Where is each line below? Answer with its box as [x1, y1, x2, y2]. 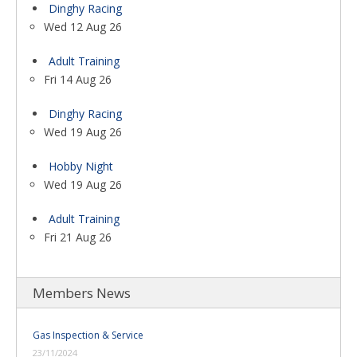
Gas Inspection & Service [33, 328, 143, 342]
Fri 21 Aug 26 [44, 229, 112, 245]
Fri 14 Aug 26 [44, 72, 112, 87]
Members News [33, 284, 131, 302]
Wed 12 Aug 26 [44, 19, 122, 34]
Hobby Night [49, 159, 113, 174]
